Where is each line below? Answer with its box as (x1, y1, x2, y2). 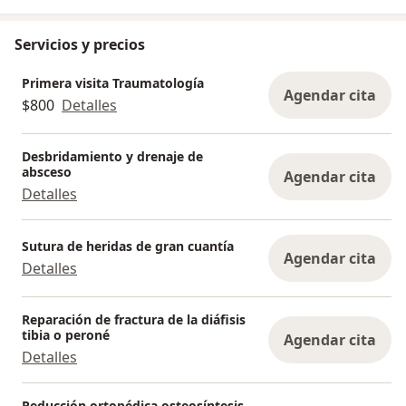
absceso (22, 163, 72, 181)
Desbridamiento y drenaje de (22, 148, 203, 166)
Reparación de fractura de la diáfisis (22, 311, 246, 329)
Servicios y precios (14, 34, 145, 55)
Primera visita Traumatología (22, 73, 204, 92)
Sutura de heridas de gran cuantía (22, 237, 234, 255)
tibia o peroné (22, 326, 110, 344)
